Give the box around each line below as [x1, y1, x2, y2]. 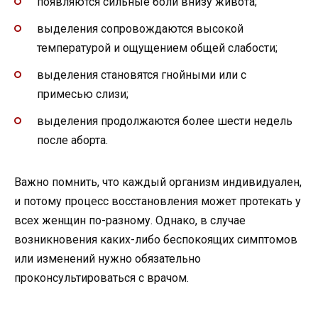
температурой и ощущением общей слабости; [37, 40, 278, 55]
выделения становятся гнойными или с [37, 68, 246, 82]
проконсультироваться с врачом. [14, 271, 189, 285]
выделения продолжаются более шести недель [37, 114, 292, 128]
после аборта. [37, 133, 108, 148]
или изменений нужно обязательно [14, 252, 201, 266]
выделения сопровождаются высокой [37, 21, 243, 35]
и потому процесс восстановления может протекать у [14, 194, 301, 209]
